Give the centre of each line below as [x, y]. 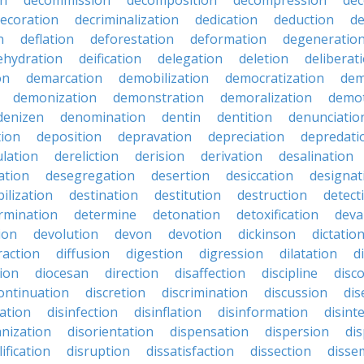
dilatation [308, 253]
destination [104, 195]
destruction [272, 195]
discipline [290, 273]
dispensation [209, 331]
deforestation [132, 39]
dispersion [297, 331]
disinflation [168, 312]
